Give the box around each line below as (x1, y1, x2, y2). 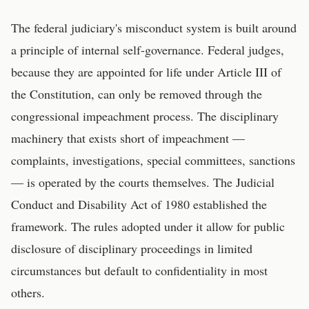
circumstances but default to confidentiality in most (11, 262, 268, 279)
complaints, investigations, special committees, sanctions (11, 152, 295, 168)
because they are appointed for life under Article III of (11, 63, 281, 80)
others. (11, 284, 45, 301)
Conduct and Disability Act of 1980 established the (11, 196, 267, 212)
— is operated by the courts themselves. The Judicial (11, 174, 275, 190)
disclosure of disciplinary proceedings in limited (11, 240, 252, 257)
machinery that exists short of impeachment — (11, 130, 245, 146)
